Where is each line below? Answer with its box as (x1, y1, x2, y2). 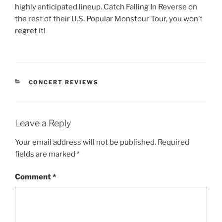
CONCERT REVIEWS (28, 79, 99, 86)
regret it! (15, 26, 46, 35)
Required (158, 137, 189, 147)
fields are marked (15, 149, 77, 159)
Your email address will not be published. (15, 137, 156, 147)
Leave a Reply (15, 118, 71, 129)
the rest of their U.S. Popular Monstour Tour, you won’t (15, 14, 203, 23)
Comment (15, 172, 53, 182)
